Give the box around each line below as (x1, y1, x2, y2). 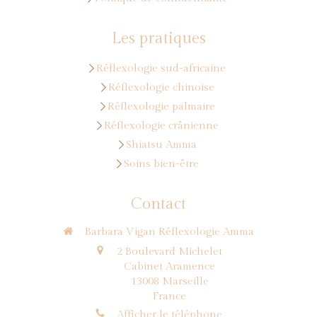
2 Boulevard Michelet (117, 245, 222, 258)
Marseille (161, 275, 209, 287)
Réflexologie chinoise (108, 81, 214, 93)
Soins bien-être (123, 158, 199, 170)
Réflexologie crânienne (103, 120, 219, 132)
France (153, 289, 186, 302)
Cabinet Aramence (124, 260, 215, 272)
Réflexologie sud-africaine (96, 62, 226, 74)
